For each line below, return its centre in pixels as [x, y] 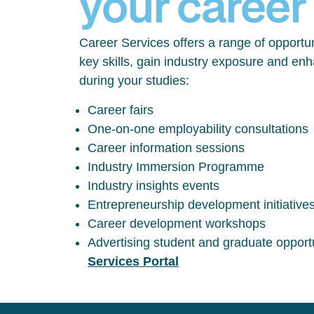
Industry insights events [154, 186]
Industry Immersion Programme [176, 167]
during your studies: [135, 81]
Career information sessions [166, 148]
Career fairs [121, 110]
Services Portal [134, 261]
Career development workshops [177, 224]
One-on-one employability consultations [198, 129]
